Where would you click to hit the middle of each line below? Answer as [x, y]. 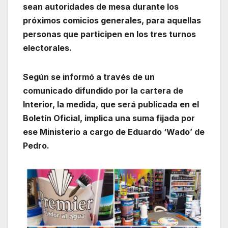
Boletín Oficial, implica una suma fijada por [109, 118]
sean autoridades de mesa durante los [101, 6]
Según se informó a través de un [89, 77]
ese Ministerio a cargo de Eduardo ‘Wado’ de [114, 132]
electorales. [47, 48]
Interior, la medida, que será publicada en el [111, 104]
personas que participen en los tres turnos [109, 34]
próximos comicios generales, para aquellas [112, 20]
